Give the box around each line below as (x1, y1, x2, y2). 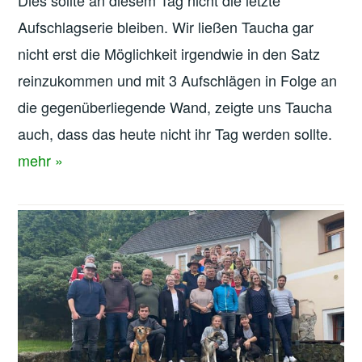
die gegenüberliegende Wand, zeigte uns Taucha (18, 96, 333, 118)
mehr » (18, 149, 64, 171)
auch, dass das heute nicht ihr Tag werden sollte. (18, 123, 337, 145)
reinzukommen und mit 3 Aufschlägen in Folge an (18, 69, 338, 91)
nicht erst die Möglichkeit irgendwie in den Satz (18, 43, 321, 65)
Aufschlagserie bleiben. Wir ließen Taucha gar (18, 16, 314, 38)
